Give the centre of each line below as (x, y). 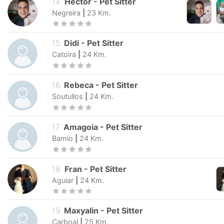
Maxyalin (82, 211)
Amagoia (81, 127)
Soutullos (67, 96)
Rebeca (79, 85)
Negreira (66, 12)
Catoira (64, 54)
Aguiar (63, 180)
